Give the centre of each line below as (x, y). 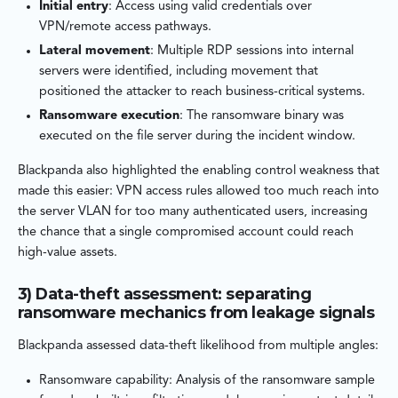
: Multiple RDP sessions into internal (252, 52)
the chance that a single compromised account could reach (186, 233)
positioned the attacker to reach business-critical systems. (202, 92)
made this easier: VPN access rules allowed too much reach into (199, 192)
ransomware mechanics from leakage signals (196, 313)
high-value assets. (68, 253)
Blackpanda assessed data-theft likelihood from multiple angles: (198, 346)
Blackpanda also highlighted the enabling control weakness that (199, 171)
